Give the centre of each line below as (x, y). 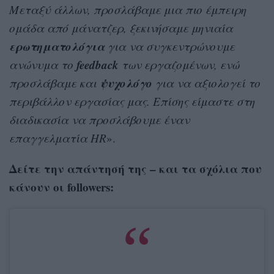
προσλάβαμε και (54, 83)
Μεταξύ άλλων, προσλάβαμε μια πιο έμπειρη (128, 10)
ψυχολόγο (126, 83)
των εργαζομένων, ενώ (179, 65)
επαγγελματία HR (58, 138)
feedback (98, 65)
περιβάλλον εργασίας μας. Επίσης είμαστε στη (132, 102)
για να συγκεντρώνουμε (170, 46)
